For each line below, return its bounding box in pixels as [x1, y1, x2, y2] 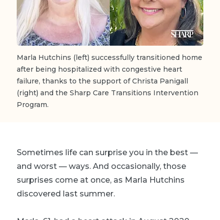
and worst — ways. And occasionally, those [17, 161, 186, 171]
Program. [17, 100, 49, 109]
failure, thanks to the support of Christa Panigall [17, 76, 188, 85]
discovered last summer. [17, 189, 115, 198]
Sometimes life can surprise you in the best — [17, 147, 198, 157]
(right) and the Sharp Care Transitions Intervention [17, 88, 198, 97]
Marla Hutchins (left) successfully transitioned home [17, 53, 202, 62]
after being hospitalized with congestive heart [17, 64, 182, 74]
